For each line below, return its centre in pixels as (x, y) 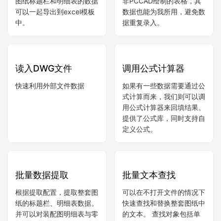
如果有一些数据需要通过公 (164, 145)
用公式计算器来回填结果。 (164, 167)
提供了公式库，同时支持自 (164, 178)
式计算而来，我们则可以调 (164, 156)
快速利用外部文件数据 (50, 145)
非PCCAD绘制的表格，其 (162, 60)
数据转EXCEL (43, 43)
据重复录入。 (143, 82)
